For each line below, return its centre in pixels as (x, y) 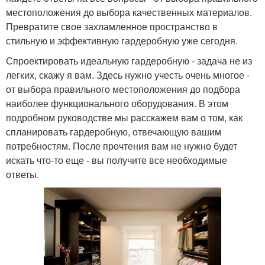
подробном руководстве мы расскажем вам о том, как (124, 117)
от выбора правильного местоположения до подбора (123, 89)
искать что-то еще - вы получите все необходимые (117, 160)
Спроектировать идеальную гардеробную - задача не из (129, 60)
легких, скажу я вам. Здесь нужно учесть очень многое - (128, 75)
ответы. (22, 174)
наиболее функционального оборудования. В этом (117, 103)
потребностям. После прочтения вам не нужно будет (122, 146)
